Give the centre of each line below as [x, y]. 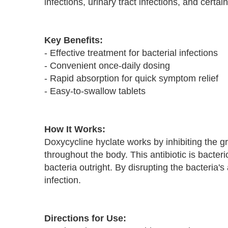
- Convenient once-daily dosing [107, 66]
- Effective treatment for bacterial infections [131, 53]
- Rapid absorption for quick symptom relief [131, 78]
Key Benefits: [74, 40]
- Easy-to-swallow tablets [95, 91]
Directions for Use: [85, 218]
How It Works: [75, 129]
